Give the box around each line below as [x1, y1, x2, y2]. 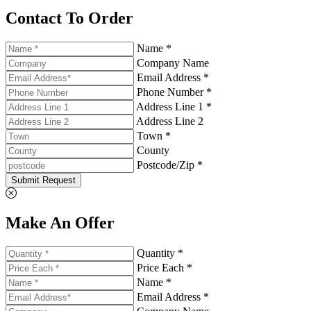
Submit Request [11, 174, 76, 185]
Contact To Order [6, 9, 133, 28]
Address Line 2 [136, 115, 203, 127]
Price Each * [137, 261, 192, 274]
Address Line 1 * [136, 100, 212, 112]
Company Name [137, 56, 209, 69]
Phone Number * [137, 85, 212, 98]
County [137, 144, 169, 156]
